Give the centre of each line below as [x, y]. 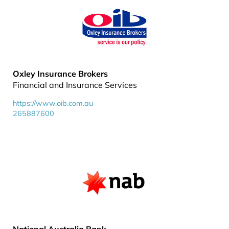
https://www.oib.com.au [53, 103]
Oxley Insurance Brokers [60, 74]
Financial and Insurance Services [75, 85]
